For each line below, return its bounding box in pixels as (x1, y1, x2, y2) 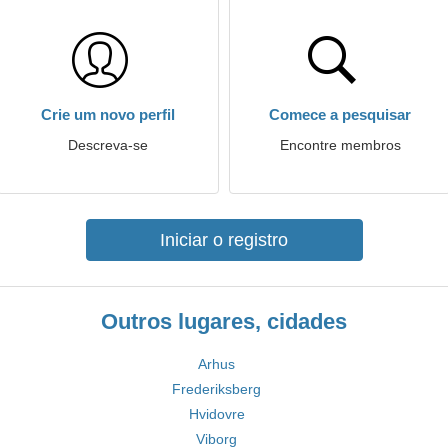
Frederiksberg (172, 381, 261, 397)
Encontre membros (279, 137, 401, 153)
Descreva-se (68, 137, 148, 153)
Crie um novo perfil (41, 106, 175, 123)
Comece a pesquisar (269, 106, 411, 123)
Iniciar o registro (160, 230, 288, 250)
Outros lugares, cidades (101, 309, 347, 334)
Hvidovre (188, 406, 245, 422)
